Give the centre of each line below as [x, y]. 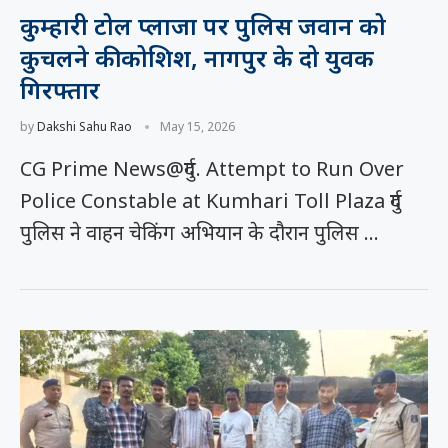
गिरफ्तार [60, 89]
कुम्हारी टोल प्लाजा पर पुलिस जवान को [203, 25]
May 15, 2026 [197, 126]
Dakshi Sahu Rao [84, 126]
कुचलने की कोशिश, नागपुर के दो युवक [197, 57]
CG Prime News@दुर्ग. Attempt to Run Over [212, 168]
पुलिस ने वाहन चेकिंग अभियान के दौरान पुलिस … [199, 232]
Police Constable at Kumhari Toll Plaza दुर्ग [211, 200]
